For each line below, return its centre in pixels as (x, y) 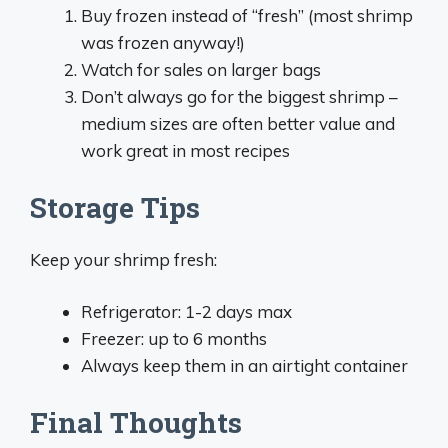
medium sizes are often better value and (238, 123)
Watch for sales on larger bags (201, 69)
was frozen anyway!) (163, 42)
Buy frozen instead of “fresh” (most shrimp (247, 15)
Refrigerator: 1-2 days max (186, 311)
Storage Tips (115, 207)
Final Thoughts (136, 422)
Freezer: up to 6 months (174, 338)
